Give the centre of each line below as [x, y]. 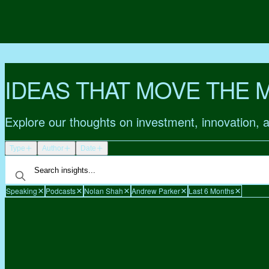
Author [53, 149]
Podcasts [61, 191]
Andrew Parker [156, 191]
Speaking [22, 191]
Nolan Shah [104, 191]
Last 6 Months [211, 191]
